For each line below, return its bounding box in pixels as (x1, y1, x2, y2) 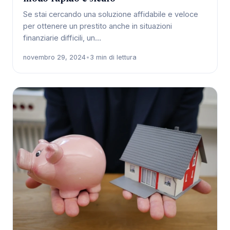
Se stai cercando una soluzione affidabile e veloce (23, 10, 198, 20)
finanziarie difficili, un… (23, 33, 101, 43)
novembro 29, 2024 (23, 53, 86, 62)
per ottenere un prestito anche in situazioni (23, 22, 172, 31)
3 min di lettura (90, 53, 137, 62)
